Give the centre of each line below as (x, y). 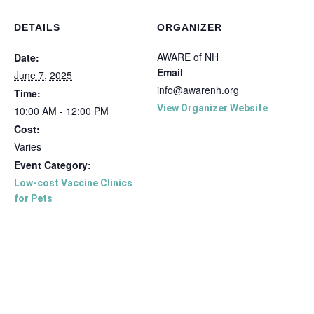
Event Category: (53, 164)
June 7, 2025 (43, 75)
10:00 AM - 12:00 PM (61, 110)
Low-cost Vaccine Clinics (73, 183)
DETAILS (37, 27)
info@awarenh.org (198, 89)
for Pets (33, 198)
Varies (28, 146)
